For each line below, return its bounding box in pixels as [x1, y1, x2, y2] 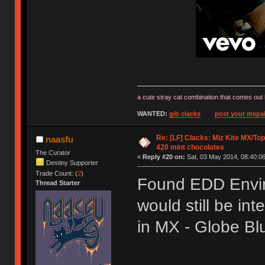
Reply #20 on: [142, 153, 185, 161]
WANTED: [137, 110, 169, 118]
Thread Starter [35, 179, 80, 187]
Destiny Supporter [46, 159, 99, 166]
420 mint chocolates [156, 143, 224, 152]
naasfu [45, 134, 73, 145]
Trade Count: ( [35, 170, 78, 177]
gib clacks [169, 110, 201, 118]
